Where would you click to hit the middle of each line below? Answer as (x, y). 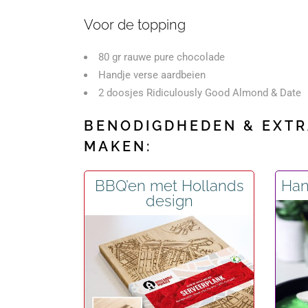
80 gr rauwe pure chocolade (162, 57)
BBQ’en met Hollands (169, 186)
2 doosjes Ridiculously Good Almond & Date (200, 93)
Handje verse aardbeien (152, 75)
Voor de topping (135, 25)
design (169, 201)
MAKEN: (118, 146)
